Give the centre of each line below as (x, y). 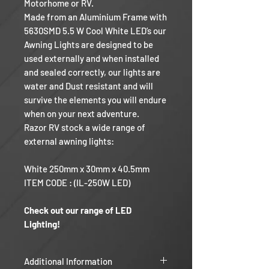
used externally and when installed (92, 59)
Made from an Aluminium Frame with (95, 17)
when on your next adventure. (82, 114)
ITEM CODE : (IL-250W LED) (77, 183)
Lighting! (42, 224)
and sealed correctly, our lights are (92, 72)
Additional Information (68, 261)
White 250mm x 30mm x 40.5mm (87, 169)
